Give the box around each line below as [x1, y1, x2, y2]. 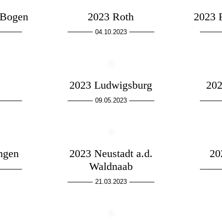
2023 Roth [88, 10, 134, 23]
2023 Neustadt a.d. [69, 147, 153, 160]
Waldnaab [89, 160, 133, 173]
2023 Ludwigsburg [69, 79, 153, 92]
